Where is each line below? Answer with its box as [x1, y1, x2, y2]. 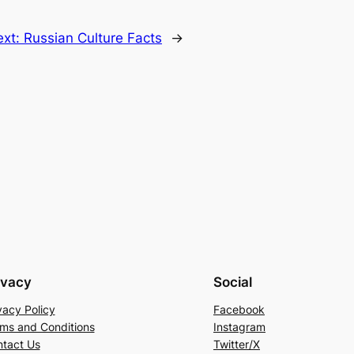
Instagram [213, 320, 265, 334]
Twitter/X [213, 337, 260, 352]
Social [213, 274, 252, 291]
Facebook [213, 303, 265, 317]
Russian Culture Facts [24, 30, 162, 47]
